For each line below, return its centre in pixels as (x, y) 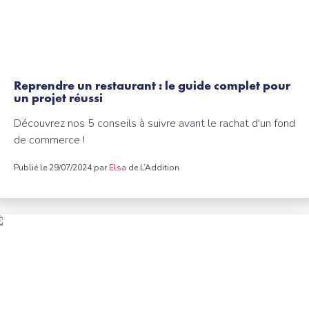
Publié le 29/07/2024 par (61, 168)
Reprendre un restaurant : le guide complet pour (152, 85)
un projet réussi (58, 98)
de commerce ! (49, 140)
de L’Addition (153, 168)
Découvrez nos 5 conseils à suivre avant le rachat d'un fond (154, 123)
